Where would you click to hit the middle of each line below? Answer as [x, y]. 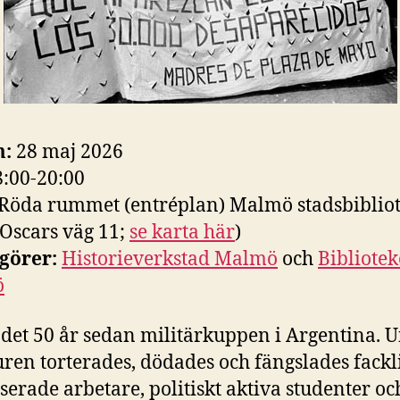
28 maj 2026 [67, 152]
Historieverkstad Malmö [170, 259]
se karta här [182, 233]
